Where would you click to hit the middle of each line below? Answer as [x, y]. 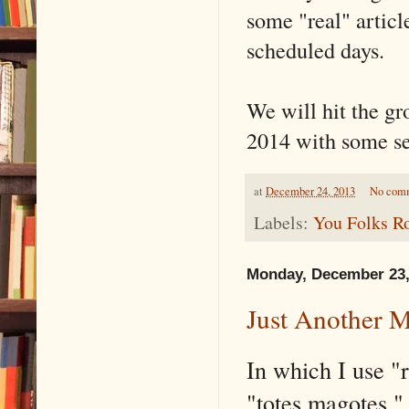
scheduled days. [315, 50]
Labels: [283, 222]
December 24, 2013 [310, 192]
